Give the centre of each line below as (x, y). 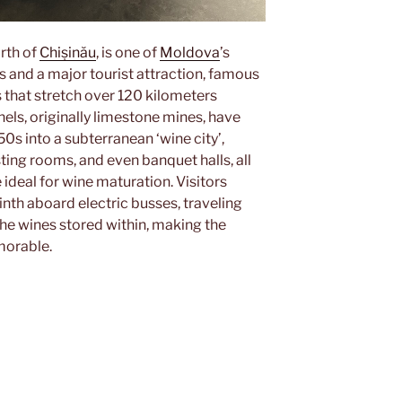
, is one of (128, 52)
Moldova (190, 52)
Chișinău (68, 52)
